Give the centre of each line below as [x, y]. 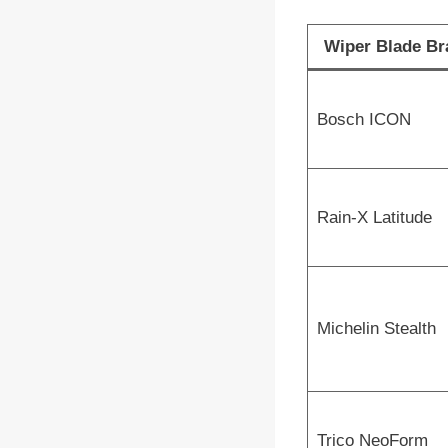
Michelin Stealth [376, 328]
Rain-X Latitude [374, 217]
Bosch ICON [363, 119]
